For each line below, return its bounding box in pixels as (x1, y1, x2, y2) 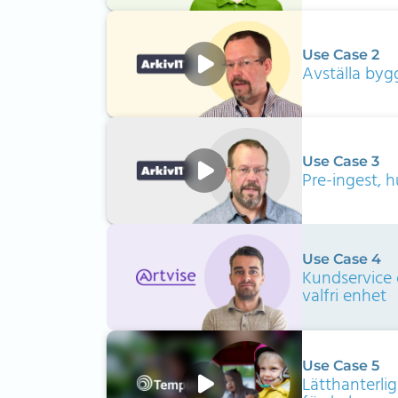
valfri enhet (302, 282, 387, 311)
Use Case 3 (302, 152, 380, 170)
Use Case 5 (302, 356, 380, 374)
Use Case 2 (302, 45, 380, 63)
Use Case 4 (302, 250, 382, 267)
